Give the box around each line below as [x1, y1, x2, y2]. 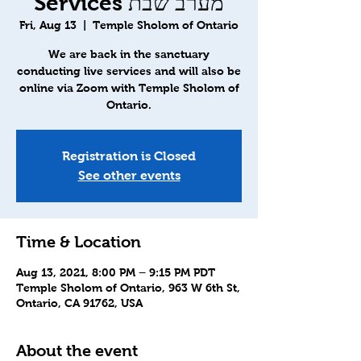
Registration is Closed [62, 149, 196, 163]
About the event [16, 342, 138, 359]
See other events [77, 168, 180, 182]
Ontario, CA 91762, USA [16, 297, 143, 309]
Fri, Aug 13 [19, 19, 77, 31]
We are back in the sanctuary [48, 48, 210, 60]
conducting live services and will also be [17, 64, 241, 77]
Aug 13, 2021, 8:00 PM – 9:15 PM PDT [16, 266, 215, 279]
